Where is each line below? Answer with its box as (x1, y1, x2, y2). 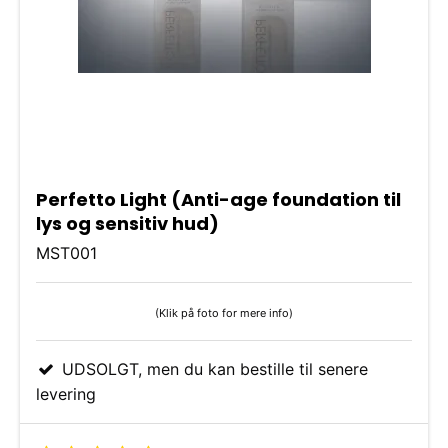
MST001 (36, 242, 97, 263)
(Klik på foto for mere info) (155, 305, 293, 320)
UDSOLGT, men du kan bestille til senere (56, 358, 368, 379)
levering (36, 383, 96, 404)
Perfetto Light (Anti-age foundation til (36, 187, 401, 213)
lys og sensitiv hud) (36, 211, 219, 237)
